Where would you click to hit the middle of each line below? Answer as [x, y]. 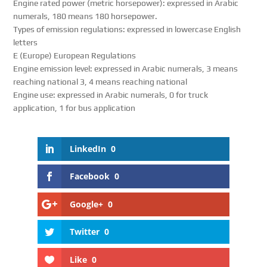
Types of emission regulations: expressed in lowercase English [127, 29]
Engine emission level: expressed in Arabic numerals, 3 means [126, 68]
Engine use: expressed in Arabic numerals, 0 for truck [111, 94]
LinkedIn [88, 149]
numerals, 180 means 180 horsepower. [86, 16]
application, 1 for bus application [74, 108]
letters [26, 42]
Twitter [84, 232]
